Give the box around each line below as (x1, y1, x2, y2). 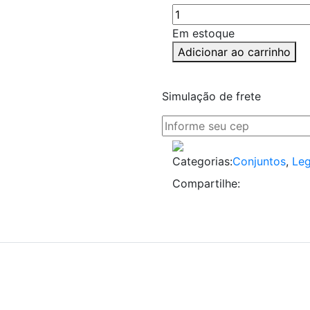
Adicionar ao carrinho (177, 45, 291, 59)
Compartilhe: (172, 176, 240, 190)
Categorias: (172, 154, 232, 168)
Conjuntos (232, 154, 286, 168)
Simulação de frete (161, 89, 261, 103)
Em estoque (172, 26, 235, 40)
